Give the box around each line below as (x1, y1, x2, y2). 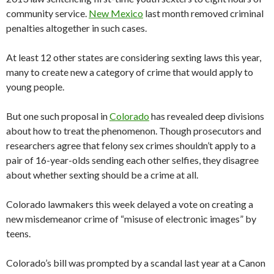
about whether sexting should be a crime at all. (6, 168, 198, 180)
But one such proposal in (6, 109, 109, 122)
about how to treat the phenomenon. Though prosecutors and (6, 124, 261, 136)
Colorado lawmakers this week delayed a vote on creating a (6, 198, 253, 210)
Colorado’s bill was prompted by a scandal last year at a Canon (6, 256, 265, 268)
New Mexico (89, 7, 143, 19)
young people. (6, 80, 64, 92)
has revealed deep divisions (149, 109, 264, 122)
